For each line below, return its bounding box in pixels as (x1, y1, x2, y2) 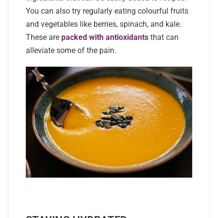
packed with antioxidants (61, 33, 148, 42)
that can (148, 33, 179, 42)
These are (25, 33, 61, 42)
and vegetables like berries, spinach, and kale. (25, 19, 182, 29)
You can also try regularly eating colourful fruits (25, 6, 188, 16)
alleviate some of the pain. (25, 46, 116, 55)
